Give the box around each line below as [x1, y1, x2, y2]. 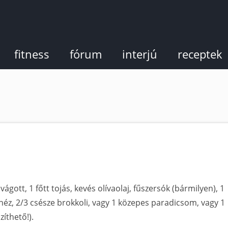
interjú [122, 46, 157, 62]
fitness [14, 46, 49, 62]
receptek [178, 46, 222, 62]
